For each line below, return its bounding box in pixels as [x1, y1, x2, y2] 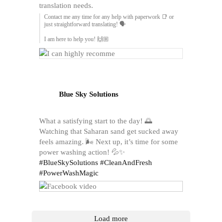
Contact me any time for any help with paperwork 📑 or [44, 13, 174, 20]
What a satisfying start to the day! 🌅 [39, 116, 152, 125]
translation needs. [39, 1, 93, 9]
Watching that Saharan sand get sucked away [39, 127, 178, 135]
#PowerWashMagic [39, 168, 99, 177]
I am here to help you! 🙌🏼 [44, 35, 109, 43]
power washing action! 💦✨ [39, 148, 125, 156]
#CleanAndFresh [100, 158, 152, 166]
